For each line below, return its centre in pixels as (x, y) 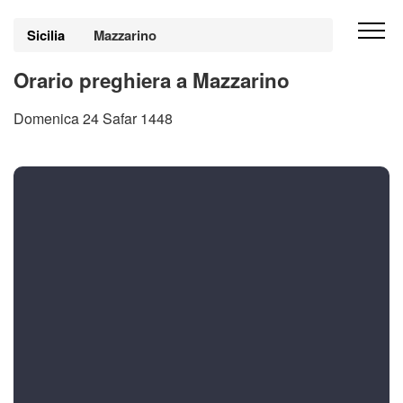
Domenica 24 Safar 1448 (93, 118)
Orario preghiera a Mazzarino (152, 80)
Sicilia (46, 35)
